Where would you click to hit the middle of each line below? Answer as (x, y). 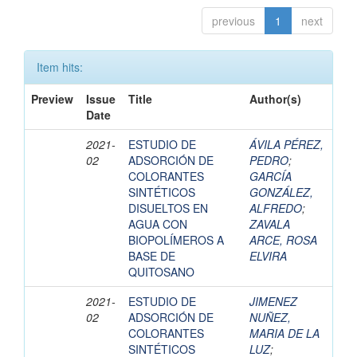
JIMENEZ (273, 302)
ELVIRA (268, 256)
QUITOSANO (161, 272)
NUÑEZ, (270, 318)
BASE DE (152, 256)
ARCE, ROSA (283, 240)
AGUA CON (158, 224)
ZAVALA (270, 224)
